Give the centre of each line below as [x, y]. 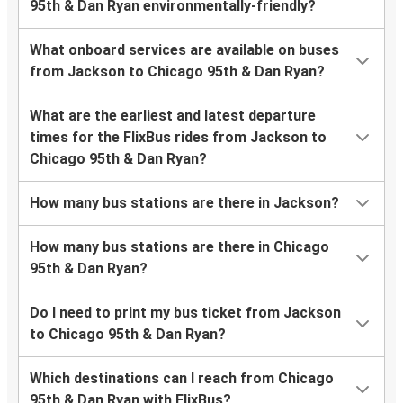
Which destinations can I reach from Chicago [182, 379]
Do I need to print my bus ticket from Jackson [185, 313]
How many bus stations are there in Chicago [179, 247]
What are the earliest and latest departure [173, 116]
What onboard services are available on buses [184, 50]
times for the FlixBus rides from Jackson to [178, 138]
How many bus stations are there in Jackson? [184, 203]
